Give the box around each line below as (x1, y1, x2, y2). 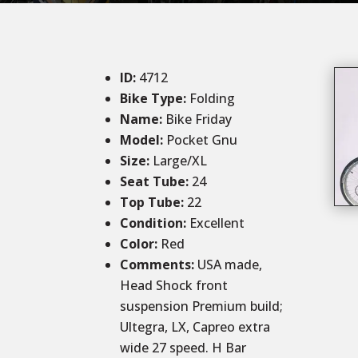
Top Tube (120, 193, 181, 212)
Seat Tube (120, 173, 186, 191)
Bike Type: (120, 89, 190, 108)
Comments (120, 256, 192, 274)
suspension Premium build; (120, 297, 284, 316)
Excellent (189, 214, 245, 233)
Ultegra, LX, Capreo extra (120, 318, 271, 336)
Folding (189, 89, 236, 108)
